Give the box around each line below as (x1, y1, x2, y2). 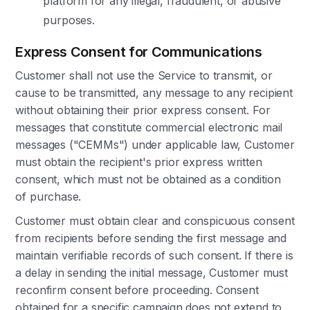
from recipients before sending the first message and (15, 231, 287, 245)
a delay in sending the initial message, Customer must (15, 266, 288, 280)
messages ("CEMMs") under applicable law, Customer (15, 138, 295, 152)
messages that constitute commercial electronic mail (15, 120, 283, 134)
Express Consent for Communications (15, 44, 262, 60)
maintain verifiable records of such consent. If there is (15, 248, 293, 262)
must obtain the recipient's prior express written (15, 155, 262, 169)
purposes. (43, 13, 95, 27)
